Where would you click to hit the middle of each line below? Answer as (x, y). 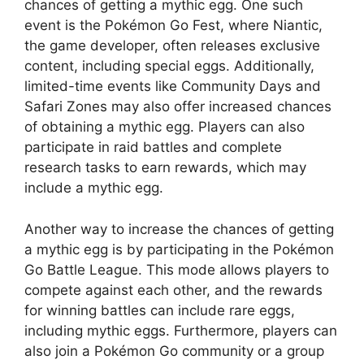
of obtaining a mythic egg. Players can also (165, 127)
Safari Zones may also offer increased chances (178, 106)
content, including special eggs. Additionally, (169, 66)
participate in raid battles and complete (153, 147)
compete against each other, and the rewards (173, 290)
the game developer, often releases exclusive (172, 45)
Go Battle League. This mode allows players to (177, 269)
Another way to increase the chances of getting (179, 229)
